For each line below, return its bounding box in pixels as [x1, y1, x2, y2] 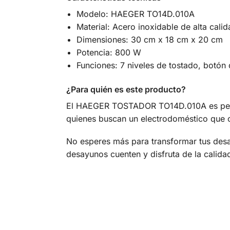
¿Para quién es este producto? [66, 84, 186, 94]
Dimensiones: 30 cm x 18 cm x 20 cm [76, 34, 223, 45]
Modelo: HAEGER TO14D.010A [76, 9, 195, 20]
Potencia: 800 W [76, 47, 141, 58]
